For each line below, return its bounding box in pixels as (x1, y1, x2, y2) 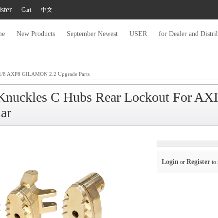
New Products (17, 30, 55, 37)
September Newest (67, 30, 118, 37)
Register (186, 158, 210, 165)
